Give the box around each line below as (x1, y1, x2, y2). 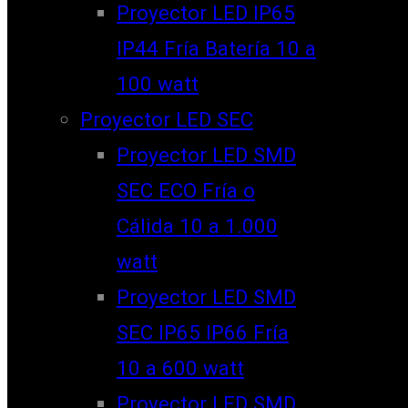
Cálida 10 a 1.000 (117, 213, 278, 238)
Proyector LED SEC (80, 107, 253, 131)
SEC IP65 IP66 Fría (117, 320, 289, 344)
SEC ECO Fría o (117, 178, 255, 202)
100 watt (117, 71, 199, 96)
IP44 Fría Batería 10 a (117, 36, 316, 60)
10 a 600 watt (117, 355, 244, 380)
